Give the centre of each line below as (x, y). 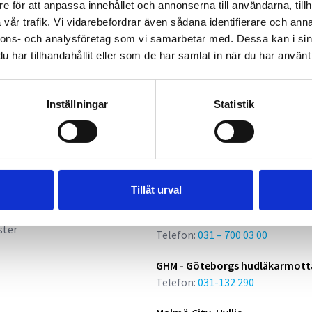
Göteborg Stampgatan (213, 218)
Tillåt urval (156, 189)
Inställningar (77, 104)
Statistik (234, 104)
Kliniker (176, 149)
